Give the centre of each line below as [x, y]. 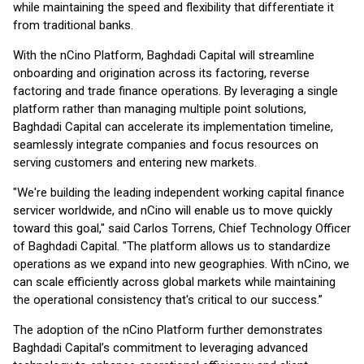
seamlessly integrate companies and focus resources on [166, 145]
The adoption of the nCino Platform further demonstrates [168, 330]
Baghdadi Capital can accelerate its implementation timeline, [173, 127]
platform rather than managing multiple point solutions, [160, 109]
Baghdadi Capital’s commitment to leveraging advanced [160, 348]
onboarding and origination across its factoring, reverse [161, 73]
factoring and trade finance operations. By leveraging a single [175, 91]
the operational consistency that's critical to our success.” [168, 300]
